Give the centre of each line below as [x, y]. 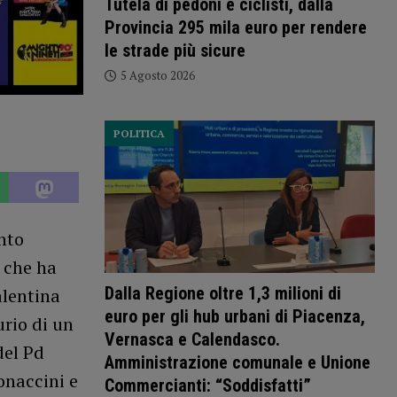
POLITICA [139, 134]
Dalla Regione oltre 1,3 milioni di [222, 294]
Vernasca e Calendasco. [192, 340]
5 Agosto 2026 [157, 76]
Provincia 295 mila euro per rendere [235, 28]
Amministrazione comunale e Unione [237, 363]
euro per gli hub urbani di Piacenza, [234, 317]
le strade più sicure [175, 51]
